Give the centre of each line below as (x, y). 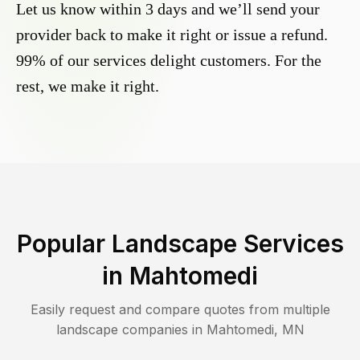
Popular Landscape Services (180, 244)
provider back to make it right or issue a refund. (172, 35)
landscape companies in (131, 330)
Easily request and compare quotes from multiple (180, 310)
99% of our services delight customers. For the (169, 61)
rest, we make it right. (88, 86)
